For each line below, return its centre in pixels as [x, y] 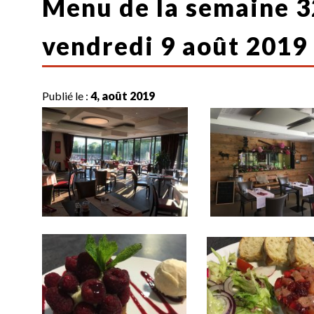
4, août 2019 [123, 95]
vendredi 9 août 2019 [175, 45]
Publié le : [67, 95]
